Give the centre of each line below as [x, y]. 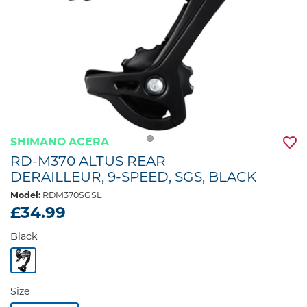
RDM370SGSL [71, 195]
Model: [25, 195]
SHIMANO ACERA [60, 142]
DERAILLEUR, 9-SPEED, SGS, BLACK [133, 176]
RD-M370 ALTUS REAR [88, 161]
